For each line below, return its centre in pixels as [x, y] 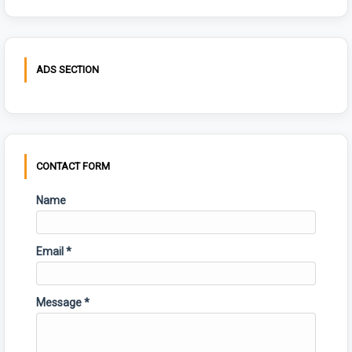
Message [60, 303]
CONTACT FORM [73, 167]
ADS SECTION [68, 70]
